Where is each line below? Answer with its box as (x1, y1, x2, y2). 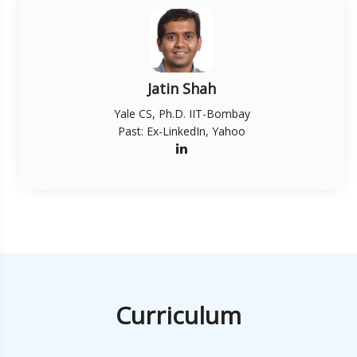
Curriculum (116, 299, 241, 332)
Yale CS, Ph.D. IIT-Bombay (113, 106, 250, 122)
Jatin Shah (147, 79, 216, 99)
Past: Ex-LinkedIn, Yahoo (118, 124, 245, 139)
